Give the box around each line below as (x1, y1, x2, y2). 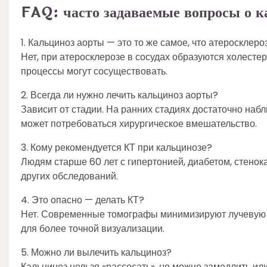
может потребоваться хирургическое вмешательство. (21, 116, 257, 131)
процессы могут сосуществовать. (21, 64, 167, 78)
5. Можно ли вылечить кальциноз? (21, 245, 172, 259)
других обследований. (21, 169, 118, 183)
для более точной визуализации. (21, 221, 164, 235)
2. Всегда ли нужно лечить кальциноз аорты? (21, 88, 218, 102)
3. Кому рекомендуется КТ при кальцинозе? (21, 140, 212, 154)
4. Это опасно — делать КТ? (21, 193, 144, 207)
